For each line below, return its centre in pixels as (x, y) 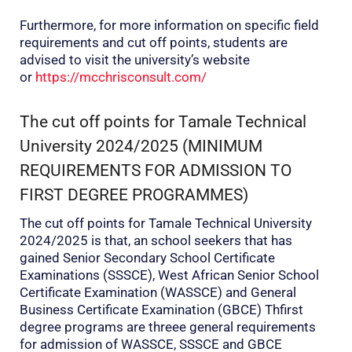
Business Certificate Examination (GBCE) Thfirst (161, 310)
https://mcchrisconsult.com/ (121, 77)
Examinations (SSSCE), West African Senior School (169, 275)
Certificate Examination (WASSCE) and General (158, 293)
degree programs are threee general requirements (168, 327)
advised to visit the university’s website (135, 59)
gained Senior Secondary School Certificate (147, 258)
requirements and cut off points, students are (154, 42)
